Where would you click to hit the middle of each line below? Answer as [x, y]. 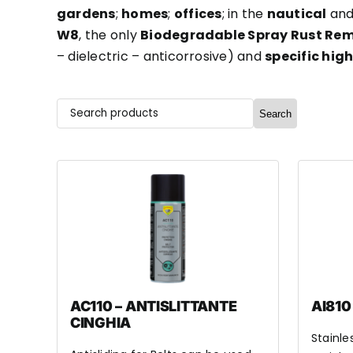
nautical [297, 14]
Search [275, 113]
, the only [110, 35]
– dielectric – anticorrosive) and [161, 56]
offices [198, 14]
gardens [86, 14]
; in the [244, 14]
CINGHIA [100, 323]
